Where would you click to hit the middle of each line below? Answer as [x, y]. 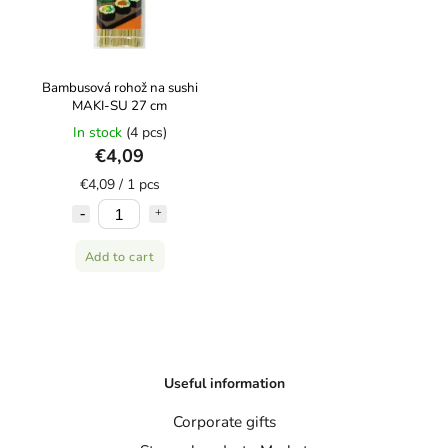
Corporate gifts [224, 422]
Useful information [224, 383]
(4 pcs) [146, 132]
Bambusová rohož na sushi [119, 88]
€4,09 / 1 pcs [119, 184]
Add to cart [119, 256]
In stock [99, 132]
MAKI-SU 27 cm [119, 106]
